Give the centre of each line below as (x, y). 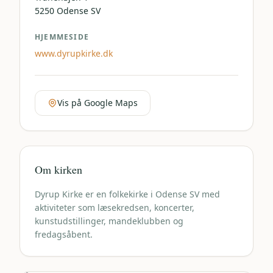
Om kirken (58, 169)
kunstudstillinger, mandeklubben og (109, 221)
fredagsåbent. (64, 234)
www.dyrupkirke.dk (74, 53)
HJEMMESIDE (62, 37)
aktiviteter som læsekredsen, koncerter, (115, 207)
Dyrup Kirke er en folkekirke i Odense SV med (127, 194)
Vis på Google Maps (97, 103)
